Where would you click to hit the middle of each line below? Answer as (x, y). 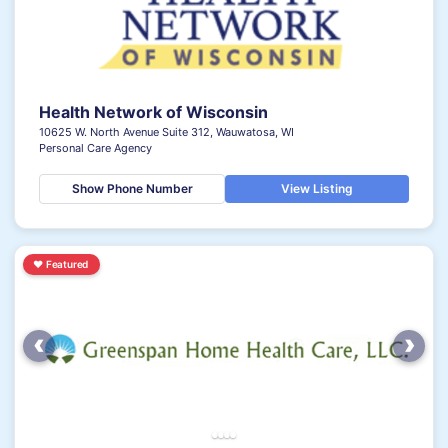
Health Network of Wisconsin (153, 112)
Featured (67, 264)
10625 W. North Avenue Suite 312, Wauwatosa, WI (166, 132)
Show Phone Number (132, 188)
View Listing (317, 188)
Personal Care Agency (95, 148)
